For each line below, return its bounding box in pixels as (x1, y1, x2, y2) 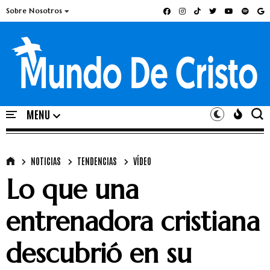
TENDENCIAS (77, 155, 117, 166)
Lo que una (6, 173, 139, 206)
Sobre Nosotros (6, 7, 62, 15)
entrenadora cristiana (6, 205, 260, 238)
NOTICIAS (31, 155, 61, 166)
